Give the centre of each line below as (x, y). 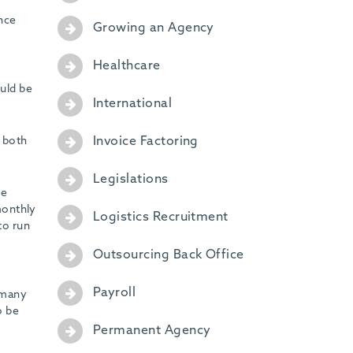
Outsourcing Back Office (168, 255)
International (132, 104)
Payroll (114, 293)
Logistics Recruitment (160, 217)
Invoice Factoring (145, 141)
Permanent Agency (152, 331)
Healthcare (126, 66)
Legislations (130, 179)
